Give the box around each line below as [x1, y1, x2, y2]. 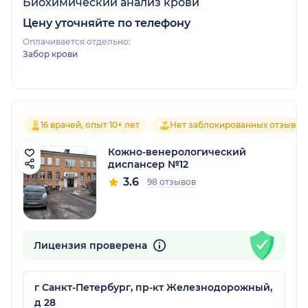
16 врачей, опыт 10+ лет [41, 119, 140, 130]
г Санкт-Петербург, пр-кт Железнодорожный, [34, 280, 272, 294]
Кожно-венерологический [108, 145, 246, 158]
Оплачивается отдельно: [23, 36, 131, 47]
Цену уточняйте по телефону [23, 16, 190, 30]
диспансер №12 [108, 157, 188, 170]
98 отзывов [147, 176, 196, 187]
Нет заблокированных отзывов [170, 119, 306, 130]
